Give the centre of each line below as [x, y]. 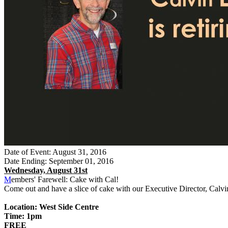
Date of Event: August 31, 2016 [55, 152]
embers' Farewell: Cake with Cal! [66, 179]
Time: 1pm [23, 216]
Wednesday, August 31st [46, 170]
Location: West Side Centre [51, 207]
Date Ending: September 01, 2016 [59, 161]
